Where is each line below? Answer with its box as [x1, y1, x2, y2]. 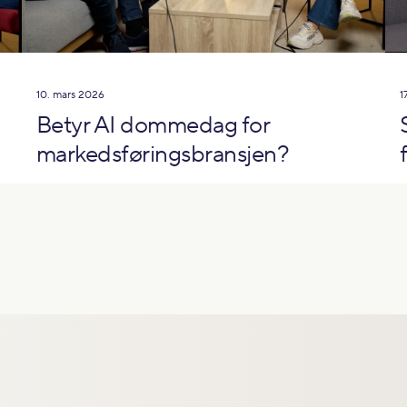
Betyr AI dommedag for [36, 110, 270, 141]
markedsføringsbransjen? [36, 139, 290, 170]
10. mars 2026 [36, 87, 104, 102]
